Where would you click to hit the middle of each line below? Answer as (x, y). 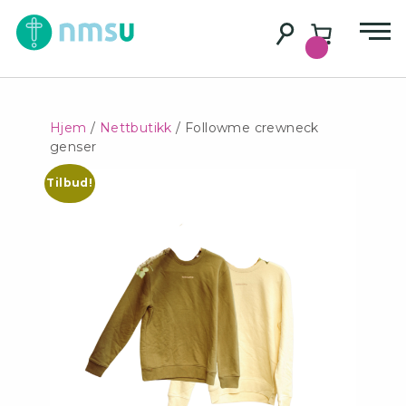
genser (73, 147)
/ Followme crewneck (245, 128)
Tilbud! (70, 183)
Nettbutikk (135, 128)
